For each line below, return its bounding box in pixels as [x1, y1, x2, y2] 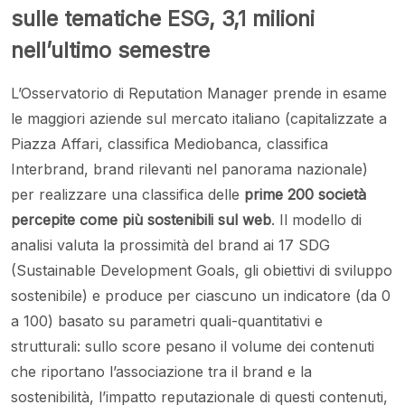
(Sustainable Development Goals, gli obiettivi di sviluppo [11, 261, 392, 280]
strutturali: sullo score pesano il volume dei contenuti [11, 337, 374, 356]
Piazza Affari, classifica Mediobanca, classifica [11, 135, 328, 154]
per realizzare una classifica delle [11, 185, 244, 204]
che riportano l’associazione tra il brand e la [11, 363, 312, 381]
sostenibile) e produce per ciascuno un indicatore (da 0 [11, 287, 391, 306]
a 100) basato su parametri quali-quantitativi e [11, 312, 323, 331]
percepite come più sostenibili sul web [11, 211, 271, 230]
